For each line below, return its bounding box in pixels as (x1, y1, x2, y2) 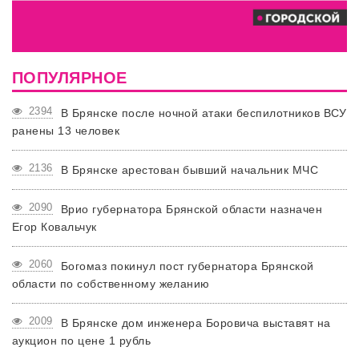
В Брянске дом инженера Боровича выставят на (60, 316, 331, 329)
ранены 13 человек (12, 123, 120, 137)
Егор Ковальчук (12, 220, 97, 233)
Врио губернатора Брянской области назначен (60, 202, 323, 216)
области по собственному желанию (12, 276, 210, 290)
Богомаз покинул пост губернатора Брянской (60, 259, 314, 272)
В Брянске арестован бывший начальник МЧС (60, 163, 319, 176)
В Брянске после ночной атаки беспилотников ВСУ (60, 106, 347, 119)
